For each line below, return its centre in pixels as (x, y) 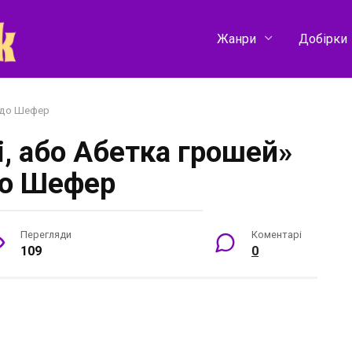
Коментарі (277, 234)
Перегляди (46, 234)
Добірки (323, 38)
